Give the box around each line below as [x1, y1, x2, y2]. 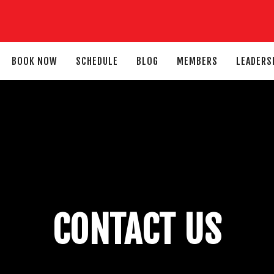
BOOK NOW [11, 55, 57, 67]
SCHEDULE [75, 55, 118, 67]
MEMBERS [176, 55, 218, 67]
